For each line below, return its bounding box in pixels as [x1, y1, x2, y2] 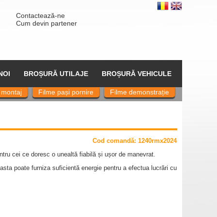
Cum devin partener [15, 19, 77, 27]
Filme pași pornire [38, 88, 93, 96]
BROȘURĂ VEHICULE [101, 70, 171, 77]
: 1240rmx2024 [134, 137, 181, 144]
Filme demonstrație [110, 88, 169, 96]
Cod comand [93, 137, 131, 144]
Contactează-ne [15, 12, 65, 19]
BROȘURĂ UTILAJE [23, 70, 88, 77]
